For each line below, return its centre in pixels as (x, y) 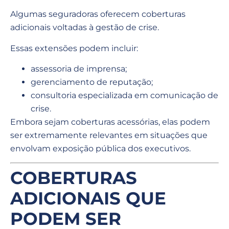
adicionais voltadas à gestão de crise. (85, 28)
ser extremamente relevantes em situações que (109, 135)
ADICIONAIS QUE (88, 199)
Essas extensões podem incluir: (74, 48)
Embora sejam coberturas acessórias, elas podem (110, 122)
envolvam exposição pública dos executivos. (100, 148)
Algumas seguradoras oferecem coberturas (98, 14)
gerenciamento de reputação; (92, 82)
